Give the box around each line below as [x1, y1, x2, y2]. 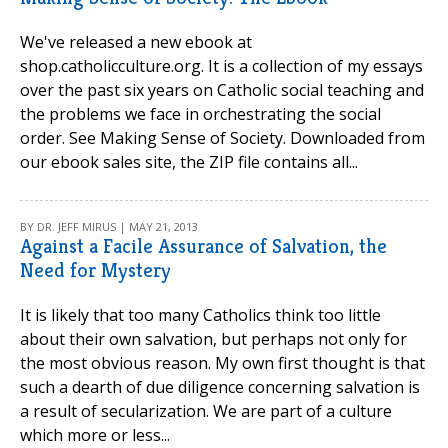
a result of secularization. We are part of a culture [20, 400, 392, 422]
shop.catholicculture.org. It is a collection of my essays [20, 55, 423, 77]
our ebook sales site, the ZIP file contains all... [20, 151, 358, 173]
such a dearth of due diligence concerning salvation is [20, 376, 420, 398]
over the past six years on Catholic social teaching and [20, 79, 424, 101]
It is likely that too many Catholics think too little [20, 304, 381, 326]
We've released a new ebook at [20, 31, 252, 53]
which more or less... [20, 424, 170, 446]
